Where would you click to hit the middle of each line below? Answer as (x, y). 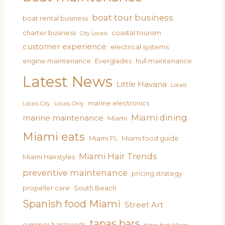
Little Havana (142, 84)
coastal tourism (137, 32)
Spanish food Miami (72, 204)
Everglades (114, 61)
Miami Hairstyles (49, 156)
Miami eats (54, 137)
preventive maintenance (75, 173)
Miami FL (103, 138)
